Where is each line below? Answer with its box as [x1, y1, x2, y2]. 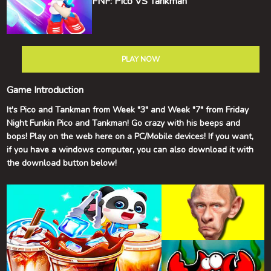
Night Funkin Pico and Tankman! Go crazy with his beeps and [7, 117, 241, 129]
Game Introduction [7, 83, 84, 97]
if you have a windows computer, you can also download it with [7, 144, 254, 155]
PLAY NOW [121, 54, 160, 64]
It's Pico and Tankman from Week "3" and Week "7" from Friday [7, 104, 249, 116]
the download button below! [7, 157, 117, 169]
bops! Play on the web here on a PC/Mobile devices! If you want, [7, 131, 254, 142]
